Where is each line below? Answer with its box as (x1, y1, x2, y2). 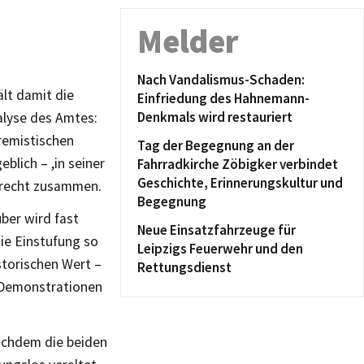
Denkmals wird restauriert (137, 108, 292, 126)
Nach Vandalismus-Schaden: (137, 71, 305, 89)
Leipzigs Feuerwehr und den (137, 240, 303, 258)
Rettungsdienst (137, 258, 232, 276)
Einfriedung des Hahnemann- (137, 89, 310, 107)
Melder (137, 21, 239, 62)
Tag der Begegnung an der (137, 136, 294, 154)
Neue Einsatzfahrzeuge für (137, 221, 296, 239)
